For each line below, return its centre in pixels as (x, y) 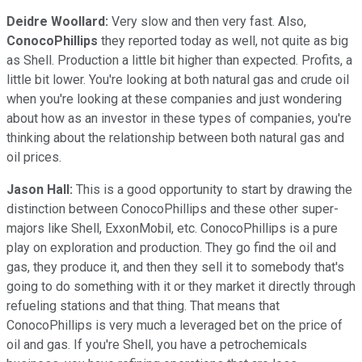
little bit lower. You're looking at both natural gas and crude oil (178, 79)
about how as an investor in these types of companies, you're (179, 118)
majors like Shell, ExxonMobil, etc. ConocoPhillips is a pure (172, 228)
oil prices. (34, 157)
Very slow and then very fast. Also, (207, 21)
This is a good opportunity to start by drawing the (213, 189)
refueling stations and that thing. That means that (143, 305)
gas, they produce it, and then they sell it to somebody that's (175, 267)
